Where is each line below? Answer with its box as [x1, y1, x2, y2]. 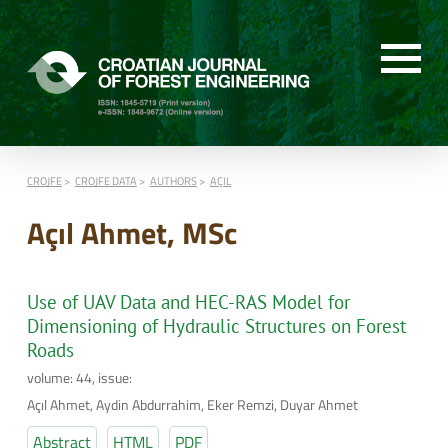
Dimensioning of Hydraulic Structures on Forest [26, 314, 406, 339]
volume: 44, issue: [26, 367, 132, 389]
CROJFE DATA [74, 171, 137, 189]
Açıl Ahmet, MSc [26, 210, 237, 257]
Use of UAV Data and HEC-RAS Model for [26, 290, 350, 315]
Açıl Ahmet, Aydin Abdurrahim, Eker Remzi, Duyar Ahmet [26, 394, 358, 416]
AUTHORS [149, 171, 197, 189]
